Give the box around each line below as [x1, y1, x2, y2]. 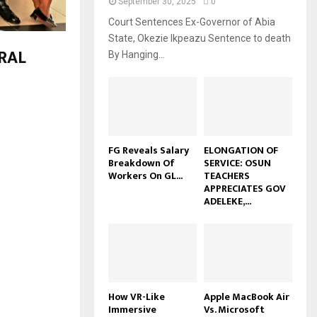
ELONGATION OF [204, 142, 278, 159]
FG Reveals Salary [108, 142, 189, 159]
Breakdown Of [108, 155, 175, 172]
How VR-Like [108, 289, 165, 306]
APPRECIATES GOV [204, 180, 286, 197]
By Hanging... [108, 48, 165, 60]
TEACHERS [204, 168, 250, 185]
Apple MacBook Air [204, 289, 289, 306]
